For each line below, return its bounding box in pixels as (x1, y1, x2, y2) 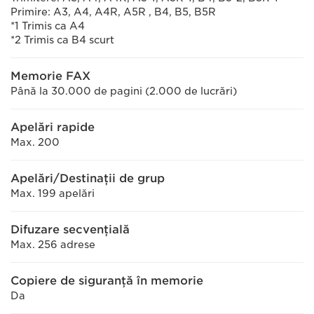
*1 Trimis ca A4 (11, 20, 85, 32)
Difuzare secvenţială (11, 223, 130, 236)
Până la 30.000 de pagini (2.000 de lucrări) (11, 86, 237, 97)
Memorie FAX (11, 69, 90, 83)
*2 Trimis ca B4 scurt (11, 34, 114, 46)
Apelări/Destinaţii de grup (11, 172, 165, 185)
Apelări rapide (11, 121, 95, 134)
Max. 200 (11, 137, 60, 148)
